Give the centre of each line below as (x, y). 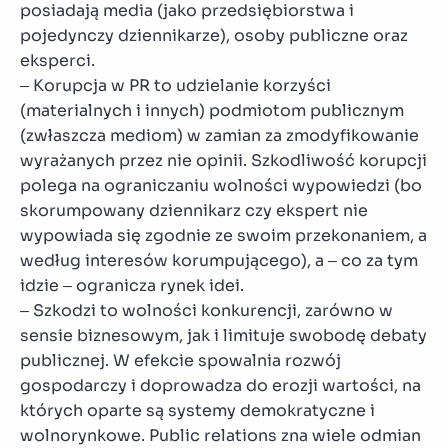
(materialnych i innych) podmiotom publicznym (212, 110)
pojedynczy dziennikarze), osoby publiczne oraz (214, 35)
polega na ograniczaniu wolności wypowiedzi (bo (221, 185)
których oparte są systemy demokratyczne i (197, 410)
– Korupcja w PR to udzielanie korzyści (175, 85)
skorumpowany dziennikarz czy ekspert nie (194, 210)
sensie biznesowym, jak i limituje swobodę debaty (223, 335)
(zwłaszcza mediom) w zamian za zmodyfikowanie (219, 135)
